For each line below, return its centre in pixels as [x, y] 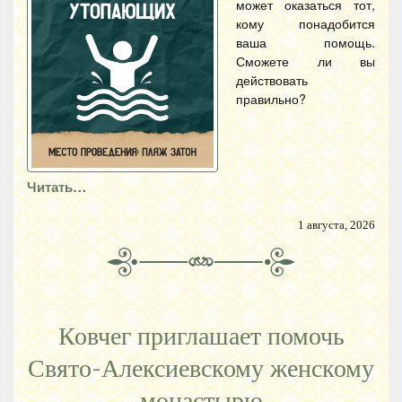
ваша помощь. [306, 42]
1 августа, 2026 [336, 226]
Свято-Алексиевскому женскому [201, 369]
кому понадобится [306, 23]
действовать [272, 80]
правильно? [271, 99]
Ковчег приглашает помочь [201, 337]
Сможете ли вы [306, 61]
